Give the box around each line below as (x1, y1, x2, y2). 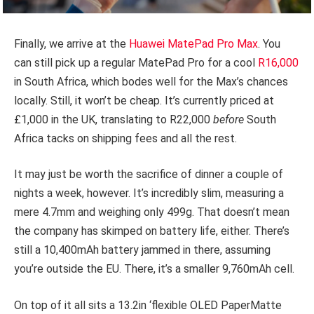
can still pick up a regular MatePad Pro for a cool (14, 55, 258, 69)
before (213, 112, 247, 126)
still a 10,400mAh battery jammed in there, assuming (14, 243, 271, 257)
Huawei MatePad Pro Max (129, 36, 258, 50)
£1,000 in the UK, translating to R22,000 (14, 112, 213, 126)
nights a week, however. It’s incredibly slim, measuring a (14, 186, 284, 200)
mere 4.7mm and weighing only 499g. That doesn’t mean (14, 205, 289, 219)
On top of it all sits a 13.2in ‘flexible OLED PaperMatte (14, 299, 282, 313)
